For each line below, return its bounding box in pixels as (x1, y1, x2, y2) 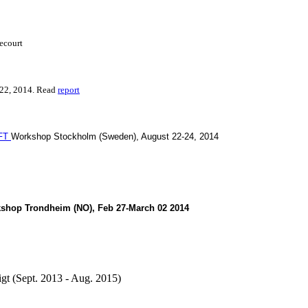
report (58, 84, 80, 95)
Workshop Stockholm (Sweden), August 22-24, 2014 (11, 131, 219, 142)
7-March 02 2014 (121, 202, 189, 213)
